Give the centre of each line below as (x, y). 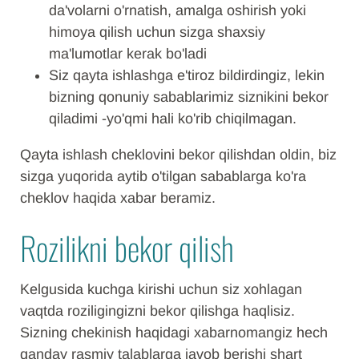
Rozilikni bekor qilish (127, 248)
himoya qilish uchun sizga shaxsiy (157, 32)
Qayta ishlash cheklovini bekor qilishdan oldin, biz (178, 155)
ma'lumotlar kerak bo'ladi (128, 54)
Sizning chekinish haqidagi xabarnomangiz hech (174, 333)
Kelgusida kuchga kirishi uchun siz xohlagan (161, 289)
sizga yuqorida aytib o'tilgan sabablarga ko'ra (163, 176)
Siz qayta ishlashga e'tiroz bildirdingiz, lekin (187, 75)
